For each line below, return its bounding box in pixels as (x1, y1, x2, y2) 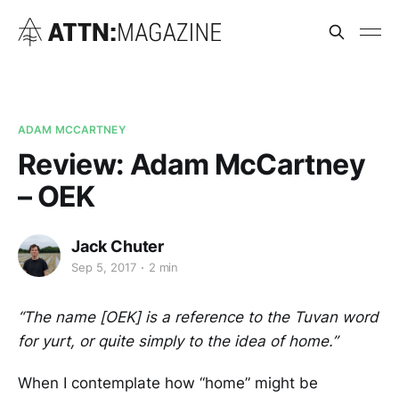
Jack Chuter (71, 236, 165, 256)
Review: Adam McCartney (18, 146, 365, 182)
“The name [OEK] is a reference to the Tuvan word (18, 307, 379, 326)
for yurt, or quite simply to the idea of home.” (18, 331, 338, 350)
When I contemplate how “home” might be (18, 373, 318, 392)
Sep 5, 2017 (71, 260, 136, 275)
